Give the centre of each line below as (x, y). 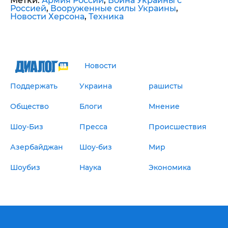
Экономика (169, 168)
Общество (30, 107)
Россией (28, 9)
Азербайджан (37, 147)
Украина (95, 86)
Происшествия (177, 127)
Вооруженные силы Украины (113, 9)
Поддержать (34, 86)
